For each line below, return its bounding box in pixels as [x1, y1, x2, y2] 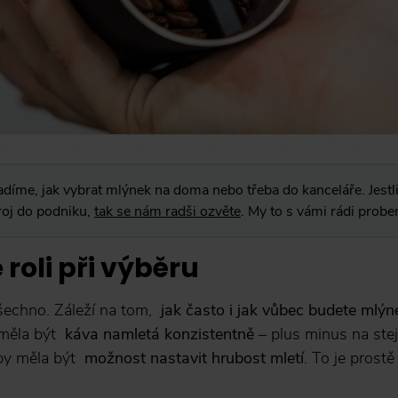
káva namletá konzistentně [65, 322, 254, 345]
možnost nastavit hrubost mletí [84, 346, 304, 369]
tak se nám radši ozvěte [94, 201, 241, 221]
